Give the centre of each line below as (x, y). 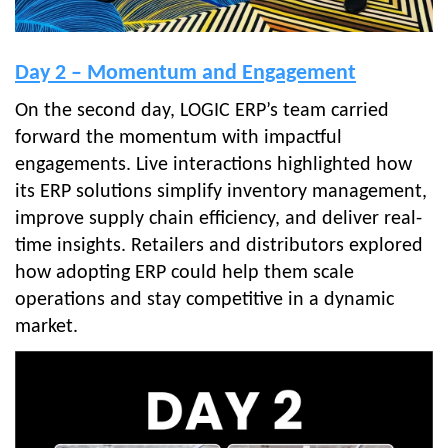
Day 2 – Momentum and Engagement (185, 73)
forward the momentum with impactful (178, 137)
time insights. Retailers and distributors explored (219, 245)
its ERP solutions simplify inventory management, (221, 191)
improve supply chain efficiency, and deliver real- (218, 218)
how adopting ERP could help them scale (184, 272)
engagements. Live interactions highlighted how (213, 164)
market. (46, 326)
